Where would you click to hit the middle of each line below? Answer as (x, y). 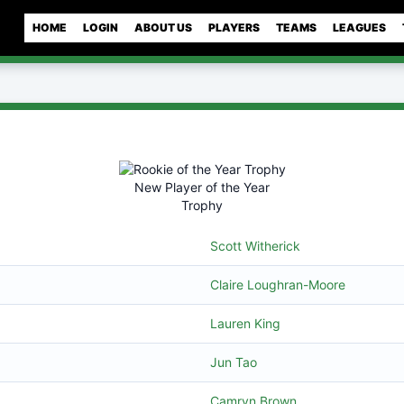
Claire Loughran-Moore (277, 285)
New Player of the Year (202, 187)
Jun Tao (233, 362)
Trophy (202, 205)
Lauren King (245, 323)
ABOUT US (163, 28)
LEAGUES (359, 28)
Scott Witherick (255, 246)
